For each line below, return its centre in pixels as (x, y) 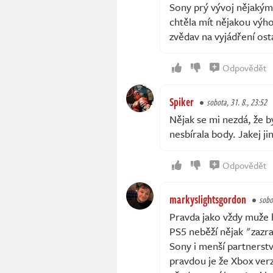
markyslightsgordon (208, 200)
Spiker (182, 102)
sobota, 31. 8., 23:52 (237, 102)
